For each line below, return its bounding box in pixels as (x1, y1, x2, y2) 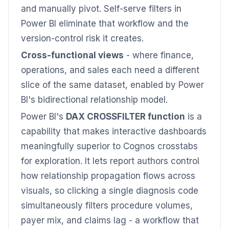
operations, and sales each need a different (21, 65, 199, 75)
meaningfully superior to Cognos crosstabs (21, 141, 198, 151)
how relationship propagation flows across (21, 171, 195, 181)
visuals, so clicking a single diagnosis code (21, 186, 198, 196)
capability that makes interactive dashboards (21, 126, 207, 136)
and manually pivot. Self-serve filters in (21, 4, 181, 14)
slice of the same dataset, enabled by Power (21, 80, 204, 90)
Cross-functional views (21, 50, 124, 60)
